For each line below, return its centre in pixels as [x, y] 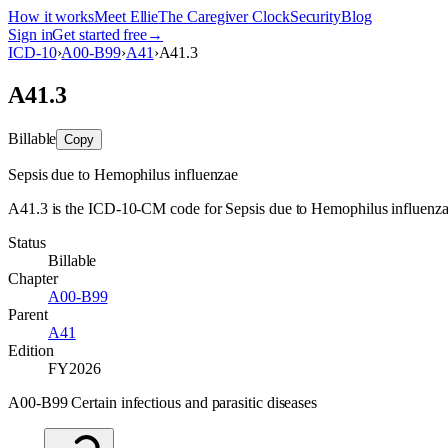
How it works [51, 16]
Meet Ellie [126, 16]
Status [27, 242]
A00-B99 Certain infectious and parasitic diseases [163, 402]
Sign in [30, 34]
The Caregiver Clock [224, 16]
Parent [28, 314]
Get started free [100, 34]
